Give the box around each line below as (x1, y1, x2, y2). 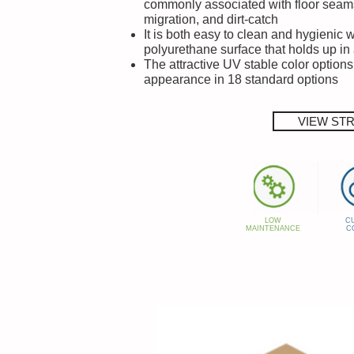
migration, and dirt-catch (144, 12, 278, 26)
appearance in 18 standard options (144, 72, 338, 86)
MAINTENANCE (245, 224, 300, 232)
